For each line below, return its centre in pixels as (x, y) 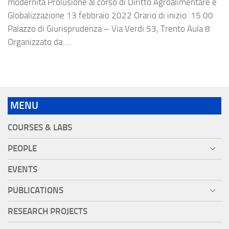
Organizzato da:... (39, 42)
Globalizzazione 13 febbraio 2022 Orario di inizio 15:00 (110, 16)
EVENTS (22, 170)
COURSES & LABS (40, 128)
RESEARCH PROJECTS (48, 212)
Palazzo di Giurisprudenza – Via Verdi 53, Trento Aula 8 (109, 29)
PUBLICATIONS (36, 191)
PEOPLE (22, 149)
